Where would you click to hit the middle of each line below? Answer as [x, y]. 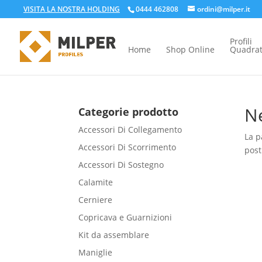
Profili [241, 41]
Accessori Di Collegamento [130, 130]
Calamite [96, 182]
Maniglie [96, 252]
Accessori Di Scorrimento [127, 147]
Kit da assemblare [114, 235]
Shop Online [190, 49]
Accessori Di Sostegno [121, 165]
